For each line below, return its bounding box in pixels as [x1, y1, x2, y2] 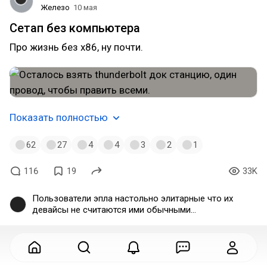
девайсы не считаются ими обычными [32, 204, 191, 215]
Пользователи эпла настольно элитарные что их [32, 193, 233, 204]
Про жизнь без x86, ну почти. [10, 41, 143, 53]
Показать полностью [10, 111, 108, 123]
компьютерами [32, 216, 94, 226]
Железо [41, 3, 70, 12]
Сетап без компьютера [10, 21, 140, 35]
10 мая [73, 3, 97, 12]
